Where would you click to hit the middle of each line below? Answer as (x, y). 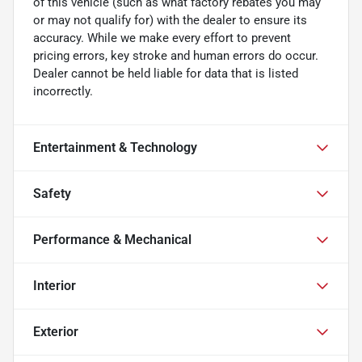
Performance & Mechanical (112, 239)
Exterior (56, 331)
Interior (55, 285)
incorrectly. (63, 91)
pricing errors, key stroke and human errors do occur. (176, 55)
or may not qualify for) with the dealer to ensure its (170, 20)
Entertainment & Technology (115, 147)
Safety (52, 193)
